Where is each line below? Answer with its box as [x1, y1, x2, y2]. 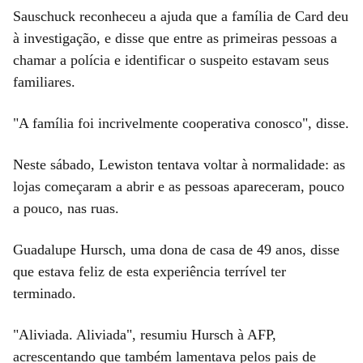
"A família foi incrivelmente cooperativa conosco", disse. [13, 114, 349, 131]
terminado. [13, 284, 76, 301]
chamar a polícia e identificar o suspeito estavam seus [13, 51, 329, 68]
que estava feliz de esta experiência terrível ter [13, 263, 286, 280]
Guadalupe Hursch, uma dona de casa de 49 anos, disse [13, 241, 340, 258]
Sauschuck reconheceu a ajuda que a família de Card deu [13, 7, 348, 24]
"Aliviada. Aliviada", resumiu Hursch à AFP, [13, 326, 276, 343]
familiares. [13, 73, 75, 90]
